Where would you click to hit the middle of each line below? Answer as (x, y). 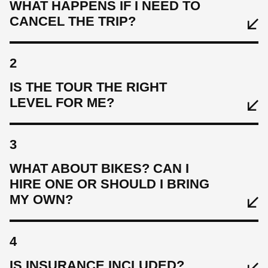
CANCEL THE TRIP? (73, 21)
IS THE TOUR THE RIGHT (88, 87)
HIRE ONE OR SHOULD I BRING (109, 184)
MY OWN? (41, 199)
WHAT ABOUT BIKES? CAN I (99, 168)
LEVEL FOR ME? (62, 102)
